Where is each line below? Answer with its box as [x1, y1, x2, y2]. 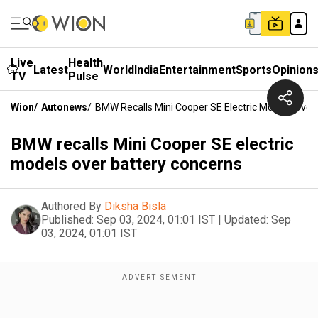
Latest [33, 62, 68, 77]
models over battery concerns [11, 154, 242, 174]
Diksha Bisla [104, 199, 166, 213]
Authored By [41, 199, 102, 213]
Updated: [224, 213, 268, 226]
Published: [41, 213, 94, 226]
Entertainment [159, 62, 236, 77]
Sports [236, 62, 272, 77]
